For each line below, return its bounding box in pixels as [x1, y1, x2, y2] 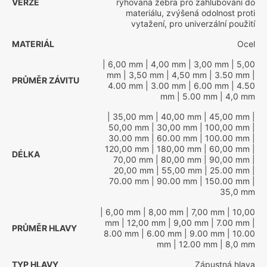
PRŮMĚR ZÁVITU [12, 75, 79, 85]
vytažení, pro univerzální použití [131, 18, 255, 29]
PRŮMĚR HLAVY [12, 223, 77, 233]
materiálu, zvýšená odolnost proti [126, 8, 255, 18]
